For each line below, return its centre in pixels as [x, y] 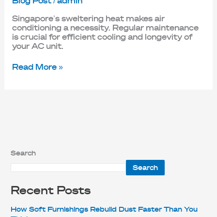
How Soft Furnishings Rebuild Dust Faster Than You [104, 209]
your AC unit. [38, 46]
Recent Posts [51, 190]
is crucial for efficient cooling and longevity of [102, 37]
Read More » [37, 67]
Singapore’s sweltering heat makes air [88, 18]
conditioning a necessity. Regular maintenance [105, 28]
